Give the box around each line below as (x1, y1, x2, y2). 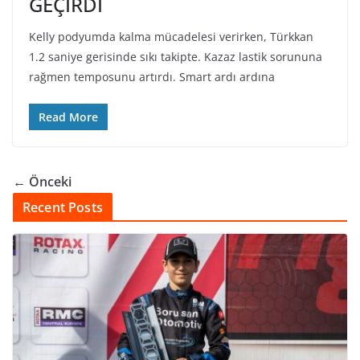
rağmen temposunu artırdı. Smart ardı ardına (29, 69, 275, 85)
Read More (39, 109, 98, 125)
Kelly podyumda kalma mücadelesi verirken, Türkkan (29, 29, 313, 45)
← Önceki (13, 173, 72, 191)
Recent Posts (22, 198, 103, 217)
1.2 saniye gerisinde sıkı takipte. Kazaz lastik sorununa (29, 49, 322, 65)
